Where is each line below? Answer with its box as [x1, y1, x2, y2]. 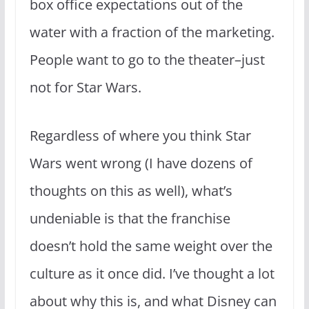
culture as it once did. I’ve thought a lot [29, 263, 275, 283]
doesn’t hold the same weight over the [29, 236, 272, 255]
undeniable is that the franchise [29, 208, 230, 228]
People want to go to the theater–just [29, 50, 265, 69]
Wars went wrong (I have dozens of [29, 153, 252, 172]
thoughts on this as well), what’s [29, 181, 232, 200]
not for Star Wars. [29, 77, 145, 97]
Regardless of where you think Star [29, 126, 251, 145]
